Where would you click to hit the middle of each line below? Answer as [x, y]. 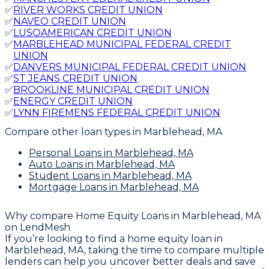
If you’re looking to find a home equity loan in [114, 239]
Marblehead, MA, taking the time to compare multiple [134, 250]
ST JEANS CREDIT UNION [75, 78]
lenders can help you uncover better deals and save [130, 262]
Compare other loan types [68, 131]
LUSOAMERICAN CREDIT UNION [92, 32]
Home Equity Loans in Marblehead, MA [168, 216]
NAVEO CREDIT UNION [70, 21]
